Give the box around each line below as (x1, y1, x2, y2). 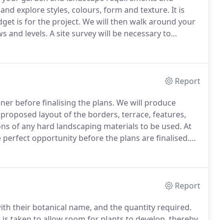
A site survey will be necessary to (48, 28, 171, 39)
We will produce (114, 97, 176, 108)
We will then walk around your (81, 16, 195, 27)
